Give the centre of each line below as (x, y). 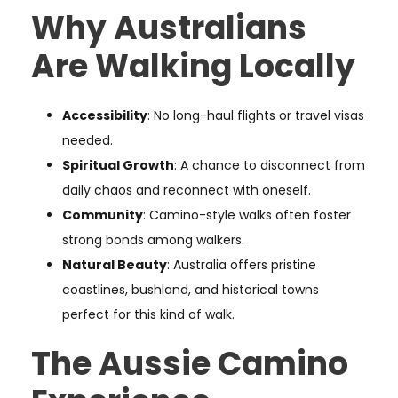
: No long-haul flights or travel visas (256, 116)
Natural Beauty (115, 265)
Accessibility (105, 116)
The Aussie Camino (190, 364)
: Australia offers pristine (242, 265)
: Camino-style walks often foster (247, 215)
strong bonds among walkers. (153, 240)
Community (103, 215)
